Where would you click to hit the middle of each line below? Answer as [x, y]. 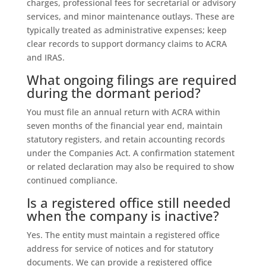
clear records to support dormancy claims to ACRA [126, 43]
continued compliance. [72, 180]
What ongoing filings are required [132, 79]
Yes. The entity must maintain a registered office [123, 235]
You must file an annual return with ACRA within [123, 112]
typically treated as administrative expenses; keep [126, 30]
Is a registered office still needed [129, 202]
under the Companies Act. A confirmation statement [130, 153]
